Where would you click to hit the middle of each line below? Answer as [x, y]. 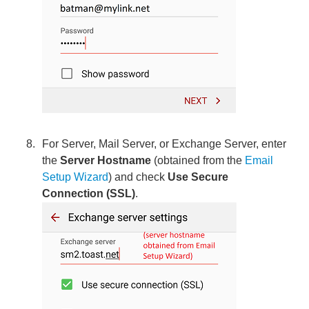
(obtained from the [198, 160]
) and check [138, 177]
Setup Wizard [76, 177]
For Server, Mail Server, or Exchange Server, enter [165, 143]
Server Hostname [106, 160]
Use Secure [198, 177]
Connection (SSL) [89, 193]
